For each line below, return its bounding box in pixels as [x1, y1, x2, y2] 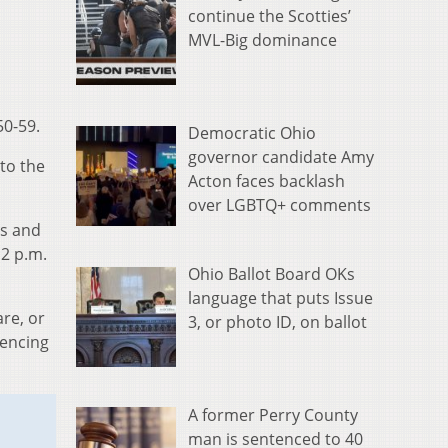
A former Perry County [188, 403, 358, 426]
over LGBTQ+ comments [188, 194, 371, 217]
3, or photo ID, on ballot [188, 310, 367, 333]
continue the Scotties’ [188, 5, 351, 28]
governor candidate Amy [188, 146, 374, 169]
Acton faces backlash [188, 170, 345, 193]
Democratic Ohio [188, 122, 316, 145]
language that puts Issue [188, 286, 373, 309]
